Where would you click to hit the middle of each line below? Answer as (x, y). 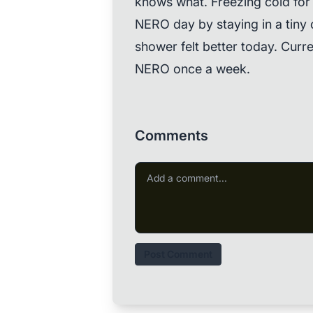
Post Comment (178, 254)
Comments (171, 136)
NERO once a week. (192, 69)
